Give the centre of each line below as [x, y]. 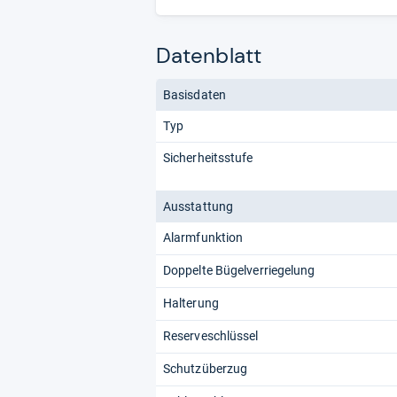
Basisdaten [195, 94]
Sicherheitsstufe [208, 157]
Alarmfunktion [203, 237]
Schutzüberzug [206, 368]
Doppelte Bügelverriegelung [239, 270]
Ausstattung [198, 206]
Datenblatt [209, 55]
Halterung [191, 303]
